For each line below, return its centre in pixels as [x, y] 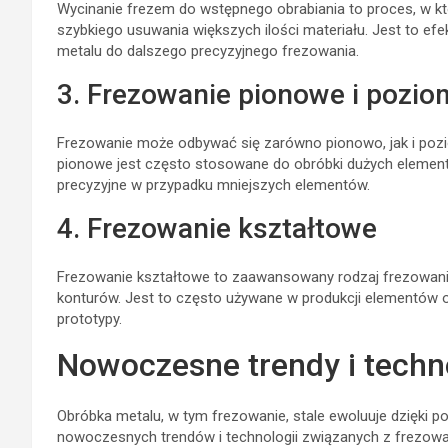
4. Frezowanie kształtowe [217, 228]
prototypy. [89, 318]
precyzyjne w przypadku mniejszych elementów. [213, 184]
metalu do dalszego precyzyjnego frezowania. [208, 50]
